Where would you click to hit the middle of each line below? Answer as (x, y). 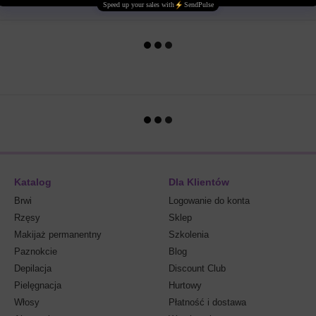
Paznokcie (36, 251)
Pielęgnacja (38, 285)
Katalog (33, 182)
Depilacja (33, 268)
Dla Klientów (199, 182)
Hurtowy (185, 285)
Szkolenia (189, 235)
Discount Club (197, 268)
